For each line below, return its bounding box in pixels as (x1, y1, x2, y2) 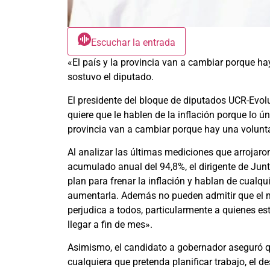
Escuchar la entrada (91, 37, 175, 49)
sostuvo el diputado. (67, 71, 154, 83)
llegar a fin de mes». (67, 218, 152, 230)
